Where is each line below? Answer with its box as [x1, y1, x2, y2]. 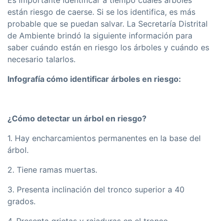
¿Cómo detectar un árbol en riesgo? [7, 113, 147, 124]
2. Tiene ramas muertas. [7, 165, 97, 175]
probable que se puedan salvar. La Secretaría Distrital [7, 19, 208, 29]
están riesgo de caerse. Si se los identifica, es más [7, 7, 195, 17]
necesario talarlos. [7, 54, 75, 65]
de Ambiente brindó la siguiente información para [7, 31, 192, 41]
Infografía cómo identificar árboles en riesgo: [7, 74, 181, 84]
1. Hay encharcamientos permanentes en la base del [7, 133, 201, 144]
